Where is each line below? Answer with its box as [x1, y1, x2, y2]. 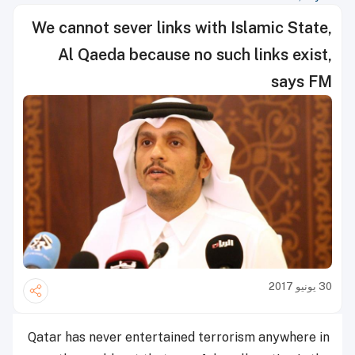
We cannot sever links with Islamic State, [32, 18, 332, 37]
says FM [271, 72, 332, 91]
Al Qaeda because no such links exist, [58, 45, 332, 64]
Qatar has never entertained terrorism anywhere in [28, 330, 330, 345]
